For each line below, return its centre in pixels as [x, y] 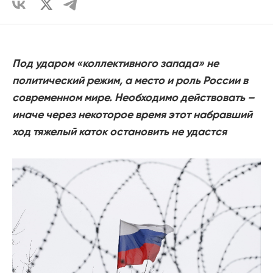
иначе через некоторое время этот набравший [132, 115]
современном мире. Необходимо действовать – [133, 98]
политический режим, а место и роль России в [130, 81]
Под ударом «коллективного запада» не [115, 64]
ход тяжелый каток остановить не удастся [119, 132]
